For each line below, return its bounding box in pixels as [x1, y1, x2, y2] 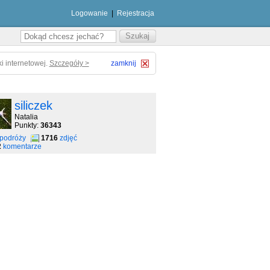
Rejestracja [116, 9, 154, 17]
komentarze [2, 142, 42, 151]
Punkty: [14, 121, 40, 130]
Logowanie [71, 9, 108, 17]
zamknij [110, 59, 136, 67]
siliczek [14, 99, 52, 112]
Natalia [14, 113, 38, 121]
